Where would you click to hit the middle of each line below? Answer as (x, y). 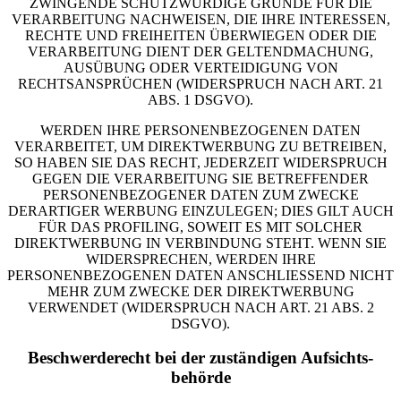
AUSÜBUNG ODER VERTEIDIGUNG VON (200, 67)
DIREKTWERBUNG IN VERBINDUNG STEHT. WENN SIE (200, 243)
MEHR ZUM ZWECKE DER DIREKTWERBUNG (200, 291)
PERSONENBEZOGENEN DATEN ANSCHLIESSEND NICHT (200, 275)
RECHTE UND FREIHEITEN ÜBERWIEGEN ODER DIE (200, 35)
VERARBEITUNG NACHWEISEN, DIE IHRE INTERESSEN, (200, 19)
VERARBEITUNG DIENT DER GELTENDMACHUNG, (200, 51)
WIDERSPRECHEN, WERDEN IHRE (200, 259)
